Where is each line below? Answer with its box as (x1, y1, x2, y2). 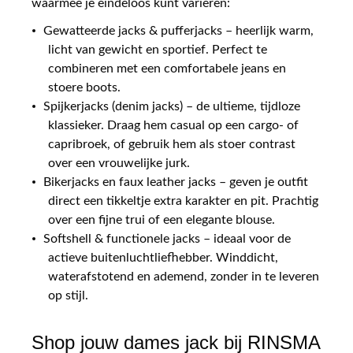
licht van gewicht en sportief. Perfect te (48, 43, 267, 56)
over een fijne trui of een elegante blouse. (48, 213, 275, 226)
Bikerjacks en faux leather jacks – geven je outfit (43, 175, 308, 188)
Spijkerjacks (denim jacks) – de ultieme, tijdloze (43, 99, 300, 113)
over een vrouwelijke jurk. (48, 156, 190, 169)
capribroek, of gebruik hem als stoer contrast (48, 137, 295, 150)
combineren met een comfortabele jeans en (48, 61, 286, 75)
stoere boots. (48, 80, 121, 94)
